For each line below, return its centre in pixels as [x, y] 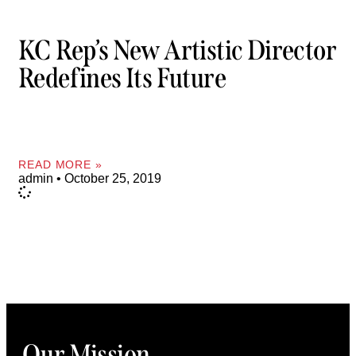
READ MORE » [60, 164]
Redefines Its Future [122, 78]
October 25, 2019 [111, 178]
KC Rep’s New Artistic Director [177, 50]
